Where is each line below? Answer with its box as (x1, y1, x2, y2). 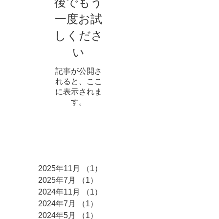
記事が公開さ (55, 67, 102, 75)
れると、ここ (55, 77, 102, 86)
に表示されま (55, 88, 102, 96)
